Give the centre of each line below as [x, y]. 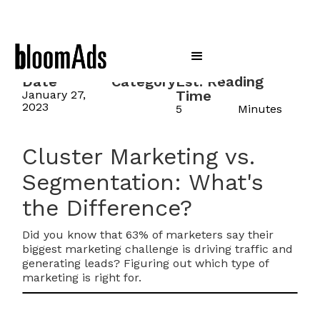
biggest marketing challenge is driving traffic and [158, 249]
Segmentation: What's [143, 182]
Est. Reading [220, 81]
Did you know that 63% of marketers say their [148, 235]
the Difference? [107, 208]
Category [144, 81]
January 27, [54, 95]
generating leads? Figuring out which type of [146, 263]
